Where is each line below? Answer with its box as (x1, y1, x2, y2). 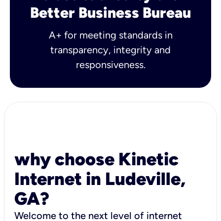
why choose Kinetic (14, 148, 179, 170)
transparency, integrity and (50, 43, 171, 56)
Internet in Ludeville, (14, 168, 185, 189)
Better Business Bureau (30, 3, 191, 22)
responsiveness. (75, 58, 146, 71)
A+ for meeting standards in (48, 29, 173, 41)
